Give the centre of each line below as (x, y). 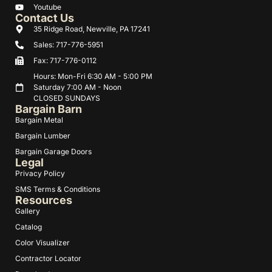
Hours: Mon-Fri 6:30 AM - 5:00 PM (93, 76)
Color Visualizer (42, 243)
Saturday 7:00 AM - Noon (77, 87)
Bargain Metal (39, 120)
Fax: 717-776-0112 (65, 61)
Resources (44, 200)
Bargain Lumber (43, 136)
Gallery (28, 211)
